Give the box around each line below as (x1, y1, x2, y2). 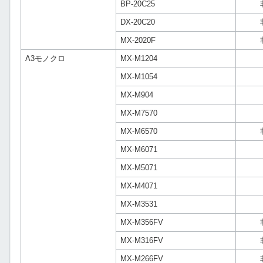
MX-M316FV (120, 236, 163, 245)
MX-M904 (120, 90, 153, 99)
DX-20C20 (120, 18, 155, 26)
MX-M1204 (120, 54, 157, 63)
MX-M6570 (120, 127, 157, 136)
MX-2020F (120, 36, 156, 45)
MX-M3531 (120, 200, 157, 208)
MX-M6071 (120, 145, 157, 154)
